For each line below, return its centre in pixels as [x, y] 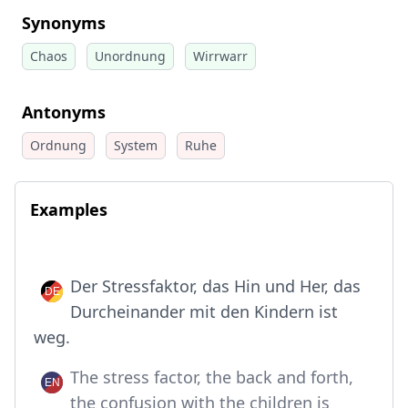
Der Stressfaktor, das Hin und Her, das [215, 286]
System [136, 145]
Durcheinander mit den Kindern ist [204, 311]
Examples [69, 209]
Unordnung [130, 56]
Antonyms [64, 112]
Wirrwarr [220, 56]
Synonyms [64, 23]
